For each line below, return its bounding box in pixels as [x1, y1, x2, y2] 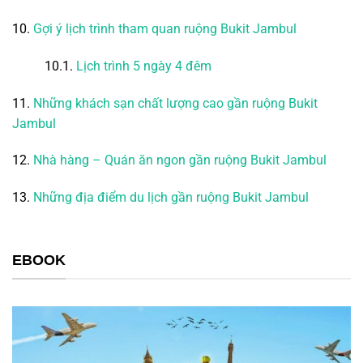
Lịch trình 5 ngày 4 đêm [76, 58, 215, 74]
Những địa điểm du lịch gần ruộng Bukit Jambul [33, 190, 312, 206]
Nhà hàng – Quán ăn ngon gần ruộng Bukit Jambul [33, 152, 327, 169]
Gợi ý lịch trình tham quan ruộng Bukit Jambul [33, 21, 297, 37]
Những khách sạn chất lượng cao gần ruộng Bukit [33, 95, 318, 111]
